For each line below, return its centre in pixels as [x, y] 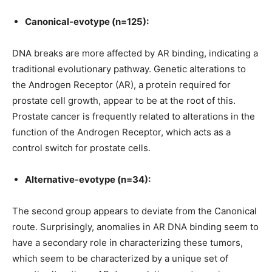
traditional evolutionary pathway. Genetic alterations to [129, 69]
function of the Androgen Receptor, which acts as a [121, 132]
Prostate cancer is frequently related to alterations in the [134, 116]
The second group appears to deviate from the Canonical [134, 211]
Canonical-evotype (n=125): [87, 22]
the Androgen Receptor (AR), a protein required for [121, 85]
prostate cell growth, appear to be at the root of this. [124, 100]
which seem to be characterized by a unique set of [120, 258]
